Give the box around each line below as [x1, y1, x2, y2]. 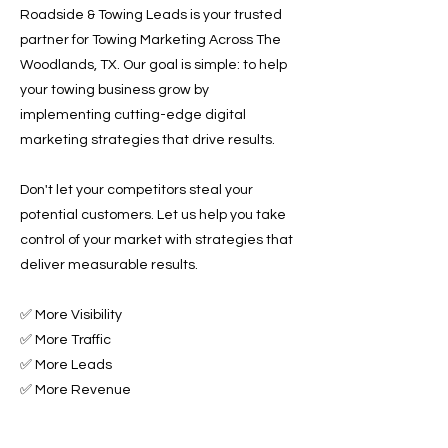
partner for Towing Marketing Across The [20, 33, 281, 47]
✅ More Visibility [20, 308, 122, 322]
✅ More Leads [20, 358, 112, 372]
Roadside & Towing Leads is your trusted [20, 8, 282, 22]
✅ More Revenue [20, 383, 131, 397]
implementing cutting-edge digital [20, 108, 246, 122]
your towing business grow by [20, 83, 209, 97]
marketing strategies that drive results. [20, 133, 275, 147]
